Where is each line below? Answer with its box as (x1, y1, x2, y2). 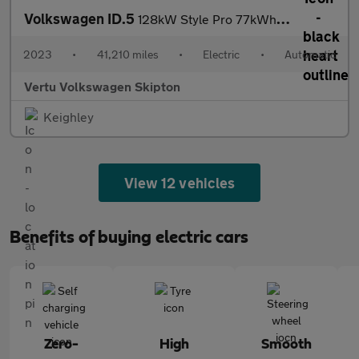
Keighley (43, 109, 94, 124)
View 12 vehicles (124, 174, 235, 192)
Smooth (260, 337, 312, 352)
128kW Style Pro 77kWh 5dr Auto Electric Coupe (138, 11, 276, 26)
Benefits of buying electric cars (10, 228, 248, 246)
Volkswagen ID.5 (24, 10, 138, 27)
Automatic (284, 47, 336, 61)
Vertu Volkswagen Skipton (24, 79, 180, 94)
